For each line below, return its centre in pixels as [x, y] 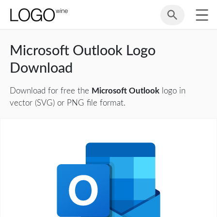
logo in [172, 91]
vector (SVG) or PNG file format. [68, 103]
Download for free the [51, 91]
